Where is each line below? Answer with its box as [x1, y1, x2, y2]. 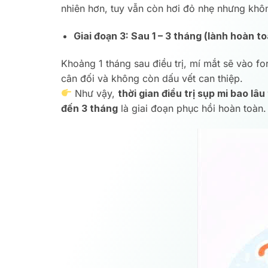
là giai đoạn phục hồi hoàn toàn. [118, 102, 266, 114]
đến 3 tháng [61, 102, 118, 114]
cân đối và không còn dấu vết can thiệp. [61, 72, 243, 84]
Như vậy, [72, 87, 118, 99]
